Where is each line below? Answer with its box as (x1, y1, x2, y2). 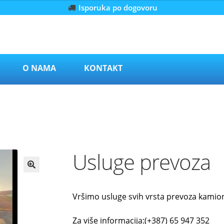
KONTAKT (83, 62, 122, 73)
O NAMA (22, 62, 56, 73)
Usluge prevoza (72, 147, 211, 176)
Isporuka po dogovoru (78, 2, 157, 12)
